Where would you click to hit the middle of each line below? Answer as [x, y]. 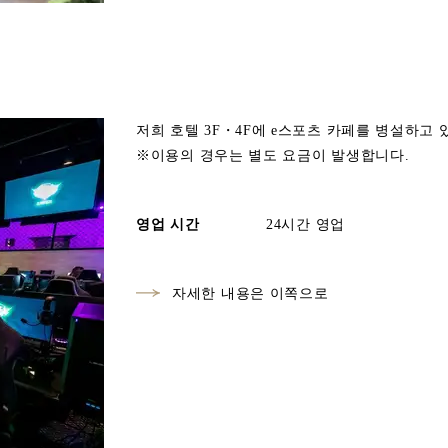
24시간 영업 [305, 224]
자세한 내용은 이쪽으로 [250, 293]
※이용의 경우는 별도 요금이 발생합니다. [273, 155]
